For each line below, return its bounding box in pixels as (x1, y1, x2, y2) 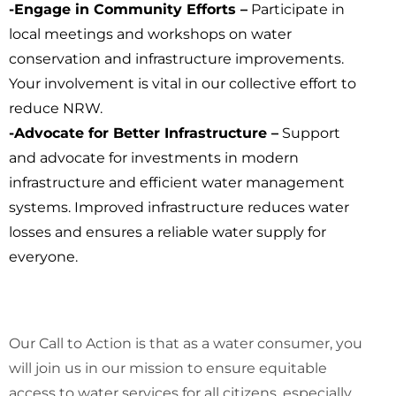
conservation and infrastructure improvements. (9, 50, 344, 67)
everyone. (9, 248, 78, 265)
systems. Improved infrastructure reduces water (9, 199, 349, 216)
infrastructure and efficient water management (9, 174, 345, 191)
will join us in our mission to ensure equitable (9, 360, 327, 377)
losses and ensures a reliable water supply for (9, 224, 326, 240)
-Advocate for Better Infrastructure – (9, 125, 278, 141)
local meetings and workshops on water (9, 26, 292, 42)
